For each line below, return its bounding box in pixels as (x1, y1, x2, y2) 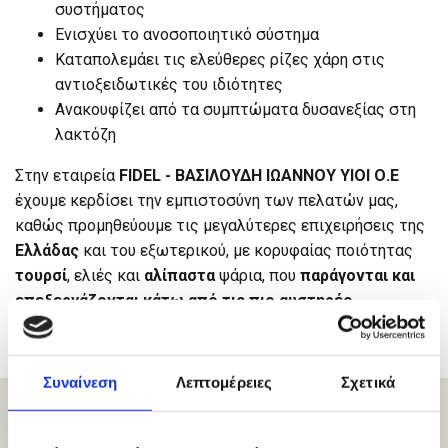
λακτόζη (55, 125, 116, 145)
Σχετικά (341, 373, 395, 391)
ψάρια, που (215, 266, 300, 286)
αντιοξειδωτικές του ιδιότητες (55, 75, 283, 95)
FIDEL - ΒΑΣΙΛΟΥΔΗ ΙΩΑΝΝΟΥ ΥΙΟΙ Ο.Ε (115, 166, 399, 186)
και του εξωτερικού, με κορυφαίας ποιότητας (79, 241, 413, 261)
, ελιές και (67, 266, 144, 286)
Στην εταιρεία (15, 166, 115, 186)
